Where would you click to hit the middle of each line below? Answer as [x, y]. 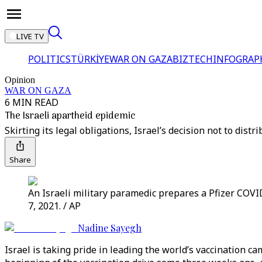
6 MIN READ [32, 102]
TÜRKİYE [90, 59]
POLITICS [49, 59]
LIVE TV [30, 36]
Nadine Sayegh [110, 228]
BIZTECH [193, 59]
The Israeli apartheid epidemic [70, 116]
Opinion [20, 80]
